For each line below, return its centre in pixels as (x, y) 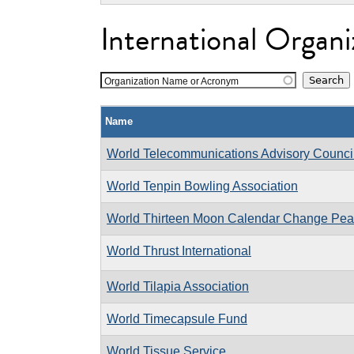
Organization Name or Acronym (171, 81)
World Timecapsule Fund (177, 318)
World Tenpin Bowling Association (202, 186)
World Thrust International (179, 250)
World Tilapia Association (178, 286)
